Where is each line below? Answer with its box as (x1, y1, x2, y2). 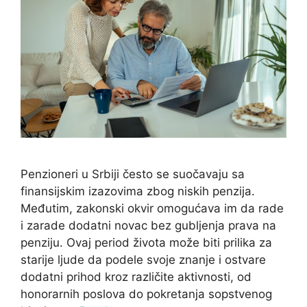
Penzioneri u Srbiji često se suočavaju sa (21, 167, 245, 182)
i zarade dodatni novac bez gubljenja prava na (21, 219, 276, 233)
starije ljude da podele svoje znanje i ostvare (21, 253, 266, 267)
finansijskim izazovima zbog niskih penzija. (21, 184, 255, 199)
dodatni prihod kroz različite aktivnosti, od (21, 270, 251, 284)
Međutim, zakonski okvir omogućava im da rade (21, 201, 284, 216)
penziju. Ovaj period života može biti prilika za (21, 236, 272, 250)
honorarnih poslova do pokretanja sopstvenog (21, 287, 272, 302)
